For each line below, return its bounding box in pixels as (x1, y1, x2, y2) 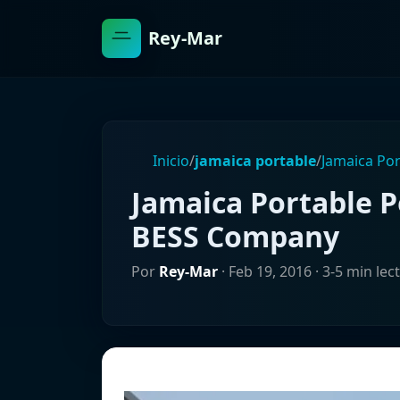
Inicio (149, 151, 189, 171)
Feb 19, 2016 (229, 262, 312, 281)
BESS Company (131, 217, 339, 255)
